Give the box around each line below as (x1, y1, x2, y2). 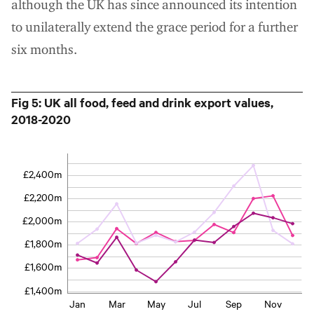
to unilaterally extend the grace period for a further (11, 18, 298, 35)
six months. (11, 41, 77, 57)
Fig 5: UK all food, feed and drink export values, (11, 93, 273, 111)
